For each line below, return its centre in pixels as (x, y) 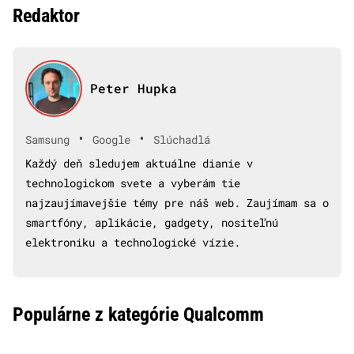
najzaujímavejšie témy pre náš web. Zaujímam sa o (177, 203)
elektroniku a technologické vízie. (133, 243)
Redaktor (46, 16)
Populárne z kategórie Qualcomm (138, 315)
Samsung (47, 139)
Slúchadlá (182, 139)
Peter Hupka (133, 88)
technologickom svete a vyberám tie (133, 183)
